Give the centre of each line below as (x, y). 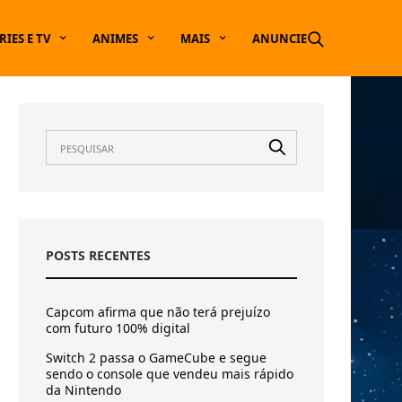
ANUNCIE (280, 38)
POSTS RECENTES (98, 255)
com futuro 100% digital (118, 328)
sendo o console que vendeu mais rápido (170, 374)
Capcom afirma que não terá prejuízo (158, 312)
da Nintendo (83, 390)
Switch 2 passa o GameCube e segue (156, 358)
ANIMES (115, 38)
